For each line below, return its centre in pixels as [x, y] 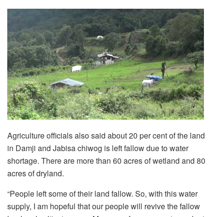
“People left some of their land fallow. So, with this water [102, 193]
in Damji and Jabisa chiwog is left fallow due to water [98, 148]
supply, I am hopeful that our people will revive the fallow [104, 206]
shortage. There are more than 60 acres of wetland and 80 [106, 160]
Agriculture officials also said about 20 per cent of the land [106, 135]
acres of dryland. [36, 173]
